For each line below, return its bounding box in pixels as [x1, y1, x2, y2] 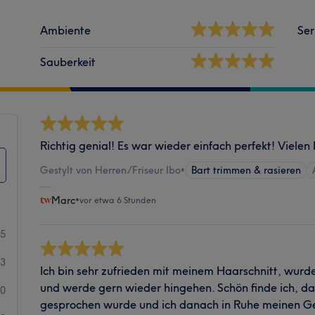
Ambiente [40, 22, 91, 37]
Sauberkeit [40, 54, 96, 69]
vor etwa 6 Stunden [79, 194, 157, 205]
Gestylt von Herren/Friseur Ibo [40, 163, 181, 176]
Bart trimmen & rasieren [191, 163, 302, 176]
